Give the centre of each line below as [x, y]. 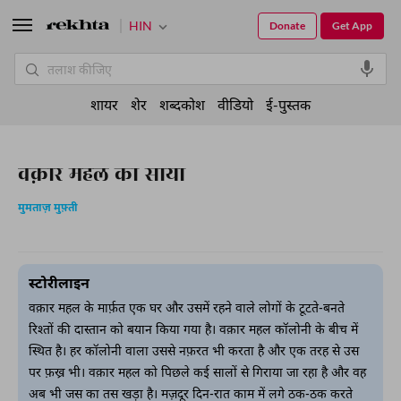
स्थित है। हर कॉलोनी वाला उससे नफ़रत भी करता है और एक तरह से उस [194, 352]
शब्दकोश [182, 104]
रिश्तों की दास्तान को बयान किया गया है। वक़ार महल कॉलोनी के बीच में [193, 331]
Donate [287, 26]
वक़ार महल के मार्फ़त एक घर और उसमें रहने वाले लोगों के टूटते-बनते [187, 309]
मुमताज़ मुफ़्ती [48, 209]
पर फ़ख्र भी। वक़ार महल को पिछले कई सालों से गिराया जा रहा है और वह [197, 374]
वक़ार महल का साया [102, 174]
